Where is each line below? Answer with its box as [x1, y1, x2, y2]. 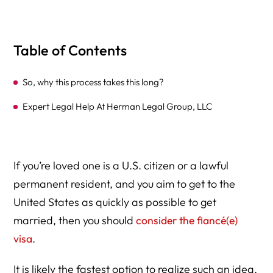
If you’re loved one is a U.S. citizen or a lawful [13, 158, 229, 172]
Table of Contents [13, 41, 127, 59]
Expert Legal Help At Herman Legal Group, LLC [23, 101, 213, 112]
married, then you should [13, 213, 136, 227]
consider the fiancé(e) [136, 213, 238, 227]
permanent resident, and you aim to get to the [13, 177, 236, 191]
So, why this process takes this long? [23, 76, 165, 88]
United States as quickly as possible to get [13, 195, 217, 209]
